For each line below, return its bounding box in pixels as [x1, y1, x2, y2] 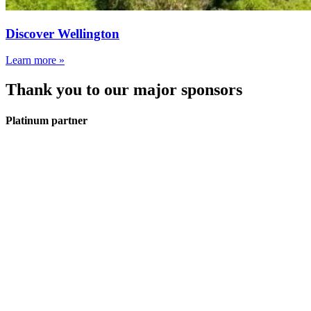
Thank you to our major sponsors [6, 81, 242, 99]
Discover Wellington [6, 26, 119, 41]
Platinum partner [6, 114, 87, 126]
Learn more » [6, 54, 65, 67]
